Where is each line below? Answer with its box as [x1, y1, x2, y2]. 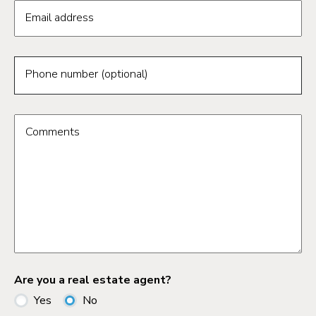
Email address [25, 10, 95, 26]
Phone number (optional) [25, 66, 149, 82]
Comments [25, 124, 80, 140]
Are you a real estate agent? [14, 272, 171, 288]
